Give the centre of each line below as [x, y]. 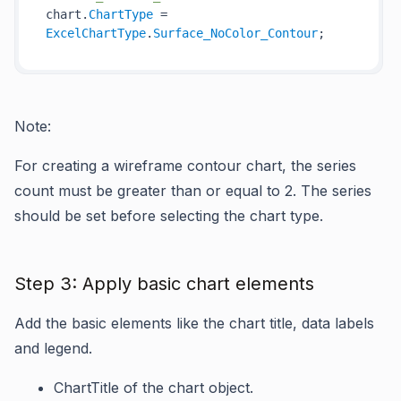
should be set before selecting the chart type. [169, 216]
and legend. [53, 348]
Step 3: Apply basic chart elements [164, 284]
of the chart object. [186, 388]
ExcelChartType [96, 33]
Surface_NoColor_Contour [235, 33]
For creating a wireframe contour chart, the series [185, 166]
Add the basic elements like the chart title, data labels [194, 323]
